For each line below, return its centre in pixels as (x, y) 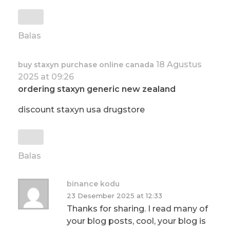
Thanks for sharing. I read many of (137, 209)
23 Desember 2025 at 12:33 (114, 196)
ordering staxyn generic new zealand (97, 89)
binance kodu (93, 184)
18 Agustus (179, 65)
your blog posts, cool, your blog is (136, 221)
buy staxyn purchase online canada (86, 65)
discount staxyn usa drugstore (81, 110)
